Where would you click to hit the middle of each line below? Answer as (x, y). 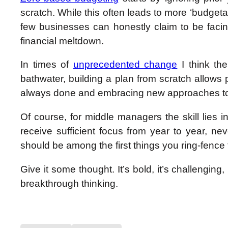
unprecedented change (125, 65)
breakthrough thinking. (69, 183)
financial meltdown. (62, 41)
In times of (47, 65)
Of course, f (47, 117)
